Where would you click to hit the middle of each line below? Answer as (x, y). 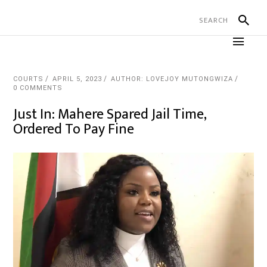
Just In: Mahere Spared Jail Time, (110, 114)
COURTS (29, 79)
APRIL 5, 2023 (77, 79)
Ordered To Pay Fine (74, 129)
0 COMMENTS (38, 88)
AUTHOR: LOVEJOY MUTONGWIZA (172, 79)
